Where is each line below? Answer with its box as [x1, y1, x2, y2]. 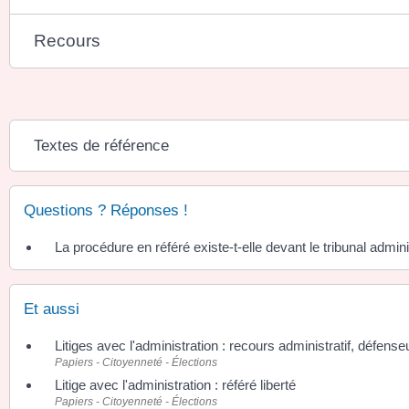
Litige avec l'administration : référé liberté [55, 377, 296, 393]
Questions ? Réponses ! [24, 202, 188, 220]
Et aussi [24, 300, 79, 319]
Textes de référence [34, 137, 170, 155]
